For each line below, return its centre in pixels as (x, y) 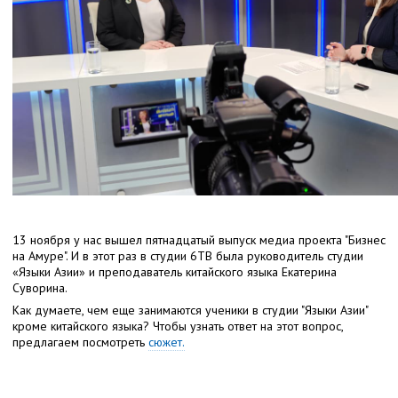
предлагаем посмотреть (80, 342)
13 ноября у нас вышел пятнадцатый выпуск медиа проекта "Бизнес (199, 240)
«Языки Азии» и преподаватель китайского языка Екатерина (175, 272)
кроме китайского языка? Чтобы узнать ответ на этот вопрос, (178, 326)
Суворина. (40, 288)
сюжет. (167, 342)
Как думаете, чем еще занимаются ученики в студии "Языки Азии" (190, 310)
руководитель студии (305, 256)
